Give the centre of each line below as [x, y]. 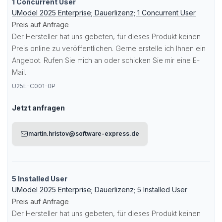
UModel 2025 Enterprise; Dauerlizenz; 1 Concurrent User [104, 13]
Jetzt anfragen [38, 108]
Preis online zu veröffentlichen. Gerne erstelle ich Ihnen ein [109, 48]
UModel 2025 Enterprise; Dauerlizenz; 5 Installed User [100, 190]
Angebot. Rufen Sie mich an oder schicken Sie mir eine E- [106, 60]
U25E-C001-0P [34, 86]
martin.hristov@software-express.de [84, 134]
